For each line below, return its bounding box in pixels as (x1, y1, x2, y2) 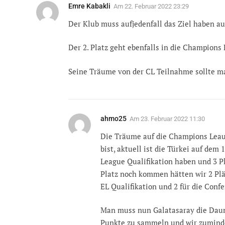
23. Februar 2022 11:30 (141, 115, 205, 123)
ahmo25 (100, 114, 127, 123)
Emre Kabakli (68, 2, 110, 10)
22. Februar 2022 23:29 (125, 2, 189, 10)
